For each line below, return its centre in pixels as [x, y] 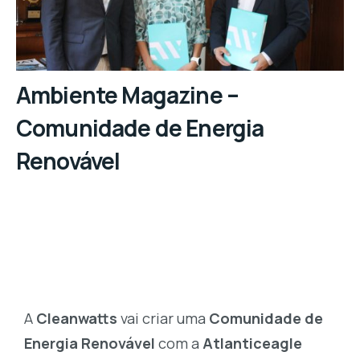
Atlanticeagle [252, 344]
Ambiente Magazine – [128, 94]
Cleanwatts [77, 319]
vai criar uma [163, 319]
